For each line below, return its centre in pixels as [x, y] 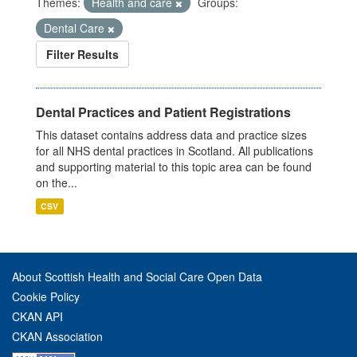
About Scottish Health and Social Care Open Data [137, 277]
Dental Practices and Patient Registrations [163, 112]
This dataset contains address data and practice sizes [171, 135]
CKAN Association [57, 337]
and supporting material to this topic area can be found [174, 167]
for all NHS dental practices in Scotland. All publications [175, 151]
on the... [57, 183]
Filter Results [82, 55]
